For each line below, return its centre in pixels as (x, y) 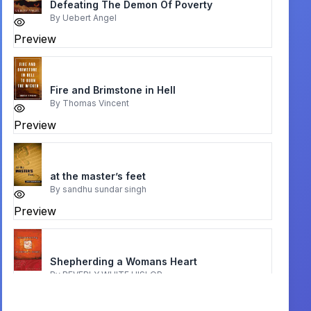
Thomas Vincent (95, 103)
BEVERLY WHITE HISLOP (112, 275)
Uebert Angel (89, 18)
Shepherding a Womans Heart (123, 262)
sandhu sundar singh (104, 190)
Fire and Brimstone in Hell (112, 90)
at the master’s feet (98, 176)
